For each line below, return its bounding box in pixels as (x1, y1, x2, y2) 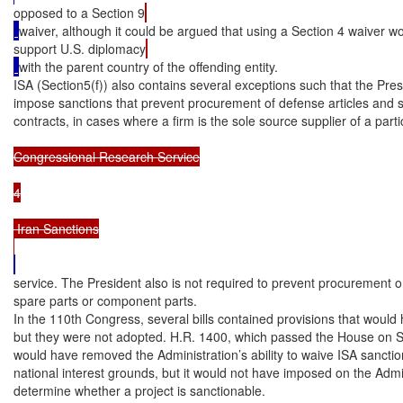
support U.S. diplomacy (13, 39, 146, 58)
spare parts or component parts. (13, 291, 197, 309)
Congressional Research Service (13, 147, 200, 166)
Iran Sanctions (13, 219, 99, 237)
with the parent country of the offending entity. (19, 57, 278, 76)
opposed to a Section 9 (13, 3, 145, 22)
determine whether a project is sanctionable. (13, 381, 265, 399)
